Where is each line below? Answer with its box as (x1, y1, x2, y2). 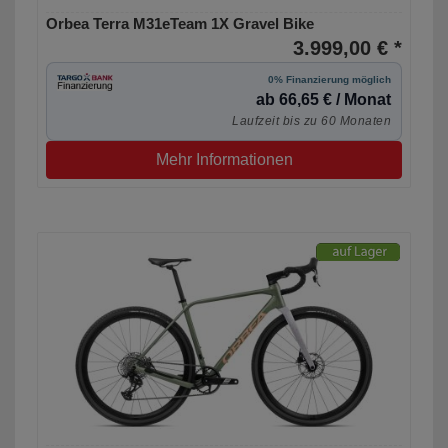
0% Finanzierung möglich (268, 74, 391, 86)
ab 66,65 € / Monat (256, 91, 391, 109)
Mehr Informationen (155, 151, 293, 169)
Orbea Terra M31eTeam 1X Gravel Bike (46, 15, 314, 33)
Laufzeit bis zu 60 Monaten (232, 114, 391, 129)
